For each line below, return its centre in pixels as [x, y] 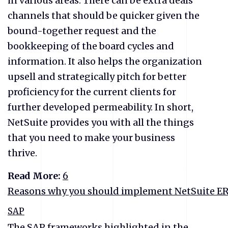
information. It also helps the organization [105, 61]
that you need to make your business [91, 137]
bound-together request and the [82, 31]
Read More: [35, 176]
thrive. [22, 153]
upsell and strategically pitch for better [97, 76]
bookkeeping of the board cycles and [91, 46]
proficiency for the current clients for [92, 92]
